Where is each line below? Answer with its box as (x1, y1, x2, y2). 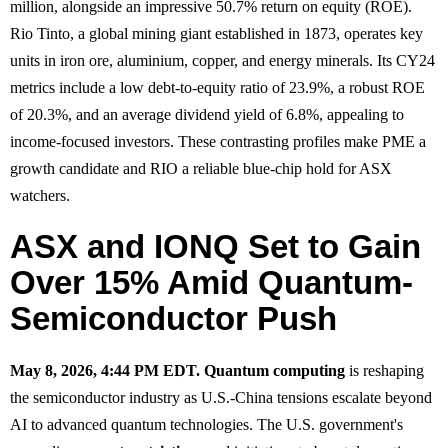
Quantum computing (204, 361, 345, 379)
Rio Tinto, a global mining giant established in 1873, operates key (10, 24, 423, 42)
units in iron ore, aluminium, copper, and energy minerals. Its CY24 (10, 51, 435, 69)
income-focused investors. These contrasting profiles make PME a (10, 132, 426, 150)
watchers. (10, 186, 70, 204)
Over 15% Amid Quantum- (10, 263, 413, 301)
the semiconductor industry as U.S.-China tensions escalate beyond (10, 388, 432, 406)
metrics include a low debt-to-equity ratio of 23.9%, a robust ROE (10, 78, 425, 96)
